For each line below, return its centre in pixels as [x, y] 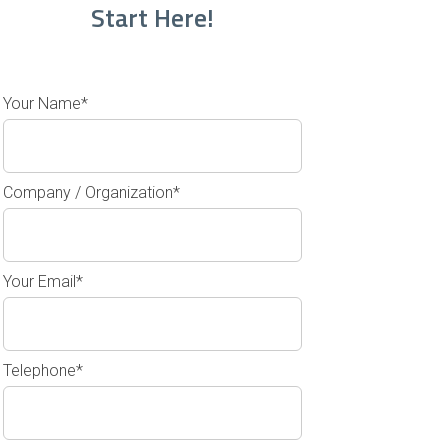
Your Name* [46, 103]
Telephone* [43, 370]
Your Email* [43, 281]
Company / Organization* [92, 192]
